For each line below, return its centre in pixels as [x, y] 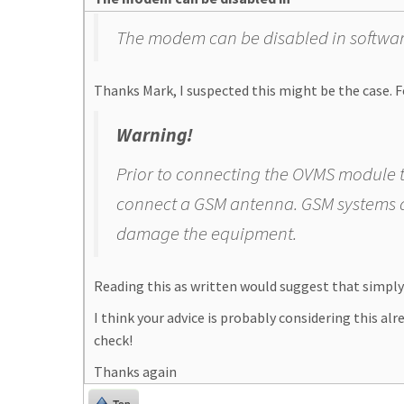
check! [113, 340]
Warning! [155, 135]
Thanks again [135, 372]
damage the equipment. [207, 233]
